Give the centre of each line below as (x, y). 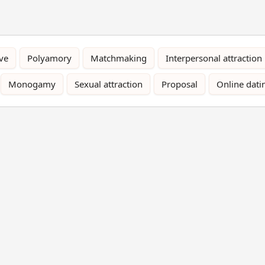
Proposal (180, 84)
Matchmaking (119, 58)
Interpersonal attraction (214, 58)
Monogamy (32, 84)
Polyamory (49, 58)
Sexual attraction (109, 84)
